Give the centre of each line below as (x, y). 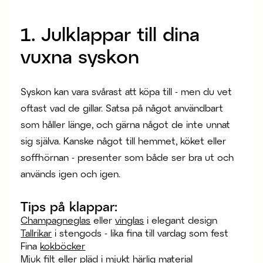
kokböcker (63, 246)
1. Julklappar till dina (110, 33)
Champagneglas (56, 220)
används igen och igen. (71, 173)
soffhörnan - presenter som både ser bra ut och (127, 157)
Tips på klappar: (69, 206)
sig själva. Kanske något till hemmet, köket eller (124, 141)
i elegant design (181, 220)
